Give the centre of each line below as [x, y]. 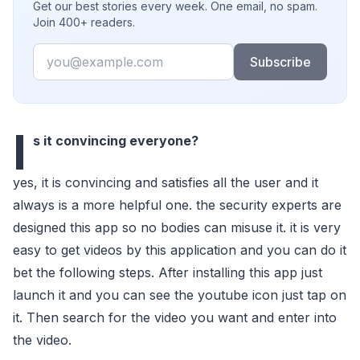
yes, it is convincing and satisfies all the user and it [166, 182]
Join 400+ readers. [84, 22]
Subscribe [280, 62]
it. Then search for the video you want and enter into [175, 317]
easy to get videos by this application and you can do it [180, 250]
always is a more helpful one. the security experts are [177, 205]
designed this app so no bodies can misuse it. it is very [177, 227]
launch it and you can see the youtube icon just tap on [180, 295]
